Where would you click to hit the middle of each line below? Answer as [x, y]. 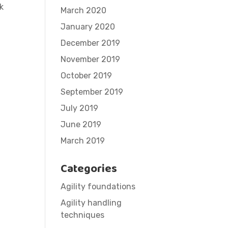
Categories [89, 169]
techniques [83, 215]
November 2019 [91, 59]
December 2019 [91, 43]
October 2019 [87, 76]
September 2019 [92, 92]
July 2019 [80, 108]
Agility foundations [98, 187]
